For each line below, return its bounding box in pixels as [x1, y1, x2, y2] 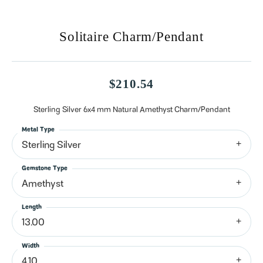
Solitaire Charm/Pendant [59, 29, 204, 45]
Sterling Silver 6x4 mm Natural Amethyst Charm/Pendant [33, 104, 230, 116]
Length [22, 203, 42, 213]
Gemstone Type [22, 164, 68, 174]
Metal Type [22, 125, 55, 135]
